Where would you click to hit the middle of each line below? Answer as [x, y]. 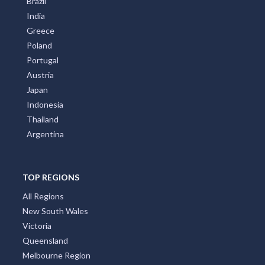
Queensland [45, 240]
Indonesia [45, 104]
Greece [41, 30]
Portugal [43, 60]
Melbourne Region [56, 255]
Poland [39, 45]
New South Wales [55, 211]
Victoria [37, 226]
